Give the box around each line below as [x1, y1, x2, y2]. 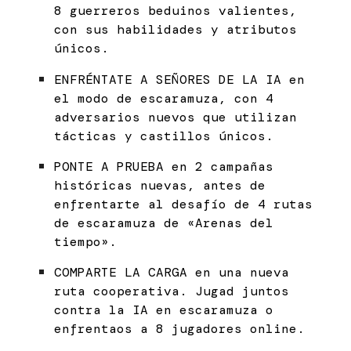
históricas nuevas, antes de [54, 176, 266, 194]
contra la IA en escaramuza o [54, 302, 274, 319]
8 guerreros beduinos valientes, [54, 2, 298, 20]
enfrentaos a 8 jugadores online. [54, 320, 306, 338]
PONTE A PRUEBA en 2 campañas [54, 157, 274, 175]
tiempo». [54, 233, 118, 250]
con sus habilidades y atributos [54, 21, 298, 38]
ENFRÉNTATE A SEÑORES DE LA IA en [54, 71, 306, 88]
